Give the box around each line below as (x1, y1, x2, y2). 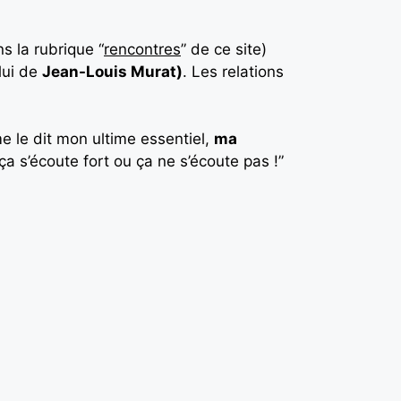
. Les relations (183, 62, 284, 81)
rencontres (104, 39, 181, 58)
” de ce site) (181, 39, 267, 58)
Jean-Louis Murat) (42, 62, 183, 81)
